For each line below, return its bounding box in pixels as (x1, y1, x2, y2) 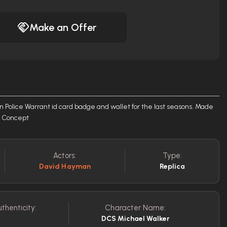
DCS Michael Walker (101, 214, 170, 223)
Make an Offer (29, 21, 96, 33)
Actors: (53, 151, 77, 160)
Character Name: (105, 203, 166, 212)
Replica (159, 162, 185, 171)
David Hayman (39, 162, 91, 171)
